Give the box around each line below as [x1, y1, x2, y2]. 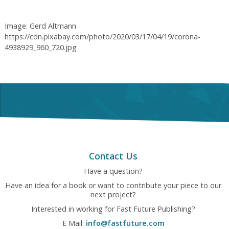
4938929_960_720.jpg [4, 42, 77, 52]
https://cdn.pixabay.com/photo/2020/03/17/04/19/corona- [4, 31, 200, 41]
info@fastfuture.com [85, 218, 165, 228]
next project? [90, 189, 136, 199]
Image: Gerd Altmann [4, 20, 76, 31]
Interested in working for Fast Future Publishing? [31, 203, 196, 214]
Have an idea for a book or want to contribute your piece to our [5, 180, 222, 190]
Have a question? [84, 166, 143, 176]
